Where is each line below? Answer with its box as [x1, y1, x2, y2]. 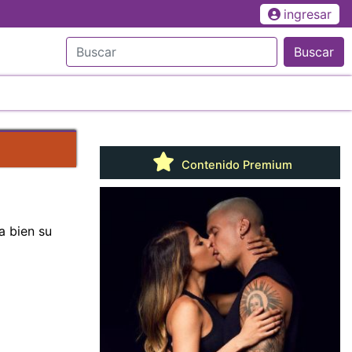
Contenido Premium [178, 157, 292, 172]
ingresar [283, 5, 332, 22]
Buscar [294, 43, 334, 60]
